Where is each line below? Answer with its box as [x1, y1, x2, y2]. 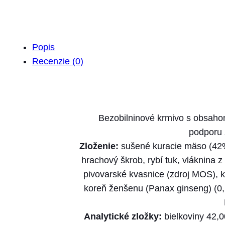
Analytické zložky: [83, 211, 162, 222]
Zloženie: [79, 141, 119, 152]
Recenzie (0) [32, 56, 83, 66]
